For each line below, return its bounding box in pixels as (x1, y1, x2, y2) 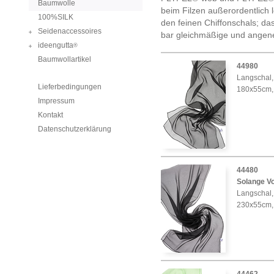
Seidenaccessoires (37, 27, 102, 35)
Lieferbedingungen (37, 83, 102, 91)
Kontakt (37, 111, 63, 119)
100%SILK (37, 13, 73, 21)
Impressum (37, 97, 75, 105)
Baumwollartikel (37, 55, 91, 64)
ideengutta (37, 41, 73, 50)
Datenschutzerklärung (37, 125, 111, 133)
